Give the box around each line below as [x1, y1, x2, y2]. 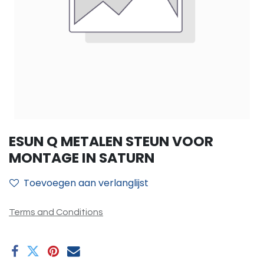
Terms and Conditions [9, 207, 103, 217]
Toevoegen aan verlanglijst [24, 176, 148, 190]
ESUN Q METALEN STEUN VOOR [9, 131, 213, 151]
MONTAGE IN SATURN [9, 148, 154, 167]
